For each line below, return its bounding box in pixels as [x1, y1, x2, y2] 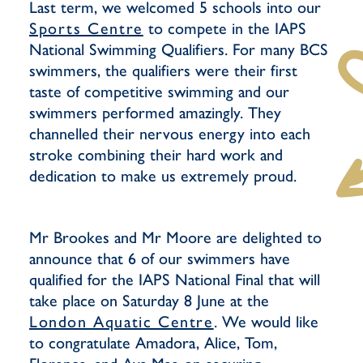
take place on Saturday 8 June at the [29, 291, 269, 310]
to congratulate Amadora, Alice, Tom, [29, 333, 277, 352]
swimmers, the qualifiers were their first [29, 61, 297, 80]
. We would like [213, 312, 318, 331]
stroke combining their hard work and [29, 145, 283, 164]
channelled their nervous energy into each [29, 124, 310, 143]
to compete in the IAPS [143, 19, 306, 38]
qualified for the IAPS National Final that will [29, 270, 320, 289]
